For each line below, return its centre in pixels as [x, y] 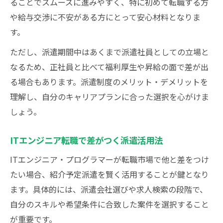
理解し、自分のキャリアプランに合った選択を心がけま [110, 97]
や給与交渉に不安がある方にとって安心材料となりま [105, 17]
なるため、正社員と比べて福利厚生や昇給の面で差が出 [109, 67]
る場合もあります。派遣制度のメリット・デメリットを [109, 82]
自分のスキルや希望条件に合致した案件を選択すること [110, 204]
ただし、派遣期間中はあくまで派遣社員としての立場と [110, 52]
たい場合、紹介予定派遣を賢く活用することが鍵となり [110, 174]
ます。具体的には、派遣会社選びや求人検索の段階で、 [109, 189]
